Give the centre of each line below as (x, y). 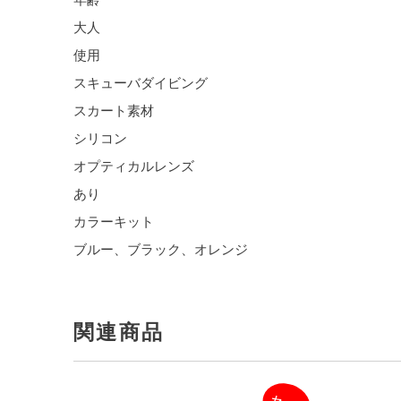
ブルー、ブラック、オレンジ (161, 249)
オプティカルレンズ (134, 166)
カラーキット (114, 222)
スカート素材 (114, 111)
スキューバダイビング (141, 83)
